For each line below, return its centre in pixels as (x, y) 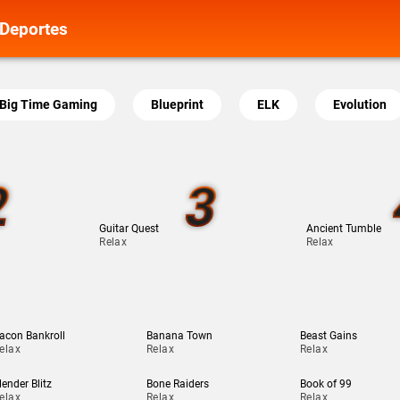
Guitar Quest (129, 229)
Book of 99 (325, 384)
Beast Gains (328, 336)
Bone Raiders (177, 384)
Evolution (360, 104)
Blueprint (177, 104)
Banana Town (179, 336)
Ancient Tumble (343, 229)
